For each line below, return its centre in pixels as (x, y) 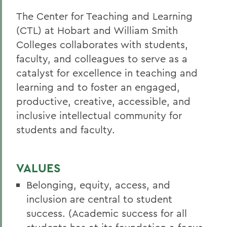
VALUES (38, 168)
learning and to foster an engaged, (98, 87)
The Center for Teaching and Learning (104, 16)
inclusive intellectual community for (99, 116)
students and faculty (64, 130)
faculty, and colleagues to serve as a (102, 59)
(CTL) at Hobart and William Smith (97, 30)
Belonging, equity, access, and (98, 185)
